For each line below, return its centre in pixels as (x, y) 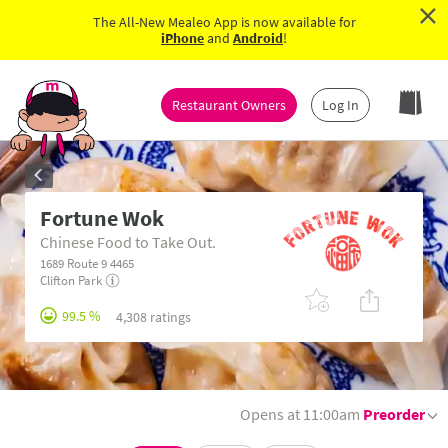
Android (258, 38)
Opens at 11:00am (300, 414)
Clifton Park (72, 280)
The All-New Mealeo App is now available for (224, 22)
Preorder (394, 414)
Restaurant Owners (229, 105)
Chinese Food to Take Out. (128, 242)
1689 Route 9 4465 (87, 263)
